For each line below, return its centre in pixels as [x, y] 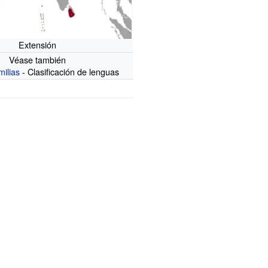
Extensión [37, 44]
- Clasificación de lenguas [70, 71]
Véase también [37, 59]
